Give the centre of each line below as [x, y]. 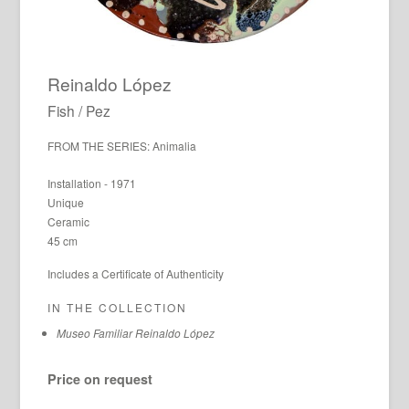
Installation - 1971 [92, 184]
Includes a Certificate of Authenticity [136, 274]
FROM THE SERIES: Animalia [122, 146]
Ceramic [69, 222]
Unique [66, 203]
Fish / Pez [79, 111]
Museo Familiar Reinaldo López [136, 333]
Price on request [100, 379]
